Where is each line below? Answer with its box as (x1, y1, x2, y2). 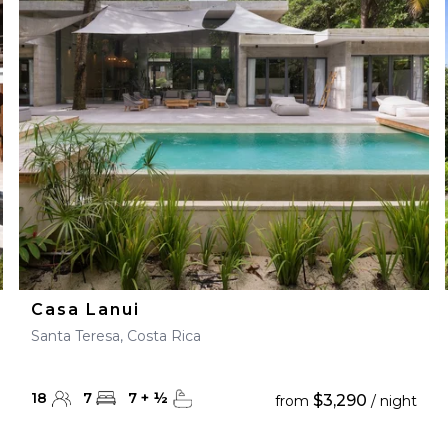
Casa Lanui (30, 300, 140, 319)
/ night (367, 392, 418, 410)
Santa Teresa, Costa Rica (30, 327, 201, 345)
